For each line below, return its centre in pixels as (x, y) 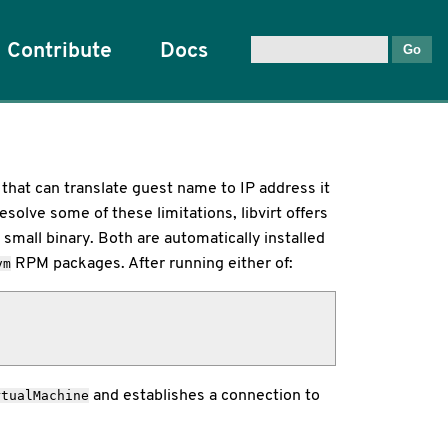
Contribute (60, 49)
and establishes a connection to (204, 394)
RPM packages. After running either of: (152, 262)
